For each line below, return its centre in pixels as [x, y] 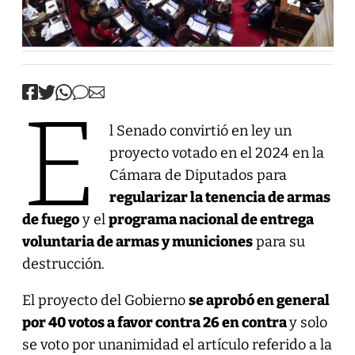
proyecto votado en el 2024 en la [216, 153]
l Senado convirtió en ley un [200, 130]
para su [279, 241]
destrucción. [63, 263]
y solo [308, 322]
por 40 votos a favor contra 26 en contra [155, 322]
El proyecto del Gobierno [105, 300]
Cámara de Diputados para [198, 175]
